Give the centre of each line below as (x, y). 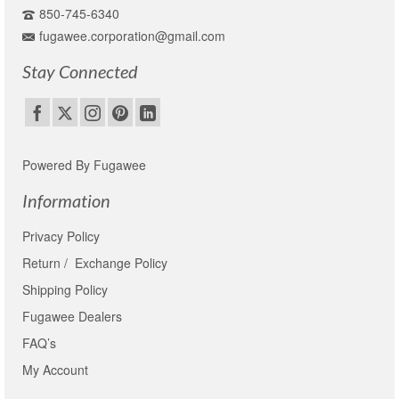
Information (66, 201)
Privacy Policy (61, 236)
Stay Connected (80, 71)
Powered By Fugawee (84, 165)
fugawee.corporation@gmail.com (132, 36)
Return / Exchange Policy (95, 263)
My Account (55, 370)
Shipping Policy (65, 290)
